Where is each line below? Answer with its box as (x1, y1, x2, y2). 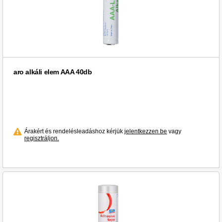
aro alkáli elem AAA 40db (13, 68, 92, 76)
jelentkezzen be (124, 128, 167, 135)
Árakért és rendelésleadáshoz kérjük (24, 128, 124, 135)
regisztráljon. (24, 135, 59, 142)
